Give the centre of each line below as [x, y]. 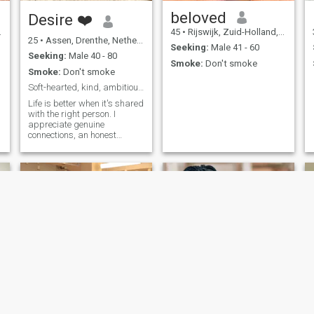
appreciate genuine [66, 124]
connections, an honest [72, 135]
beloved [198, 17]
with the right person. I [71, 114]
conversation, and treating [80, 145]
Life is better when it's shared [86, 103]
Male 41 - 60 [234, 48]
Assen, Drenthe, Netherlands [90, 40]
